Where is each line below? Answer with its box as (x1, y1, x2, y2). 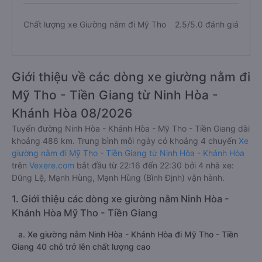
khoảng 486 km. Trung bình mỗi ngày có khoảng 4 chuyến (12, 136, 239, 146)
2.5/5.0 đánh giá (174, 19, 239, 29)
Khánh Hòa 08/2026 (12, 106, 132, 120)
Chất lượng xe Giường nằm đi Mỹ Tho (23, 19, 166, 29)
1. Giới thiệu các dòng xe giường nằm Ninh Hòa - (12, 193, 229, 205)
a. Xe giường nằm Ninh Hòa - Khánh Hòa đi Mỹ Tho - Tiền (12, 229, 238, 239)
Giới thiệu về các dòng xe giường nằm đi (12, 70, 250, 84)
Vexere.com (29, 160, 74, 170)
